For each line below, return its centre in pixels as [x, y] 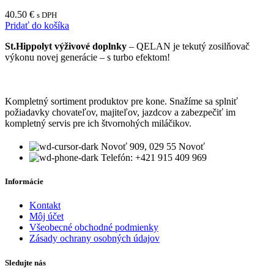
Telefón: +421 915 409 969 [154, 158]
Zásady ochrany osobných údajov [94, 239]
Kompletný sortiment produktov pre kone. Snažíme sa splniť [121, 102]
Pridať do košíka [37, 26]
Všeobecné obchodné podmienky [94, 228]
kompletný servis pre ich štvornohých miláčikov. [98, 124]
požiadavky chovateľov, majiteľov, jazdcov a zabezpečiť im [120, 113]
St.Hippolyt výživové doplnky [66, 46]
